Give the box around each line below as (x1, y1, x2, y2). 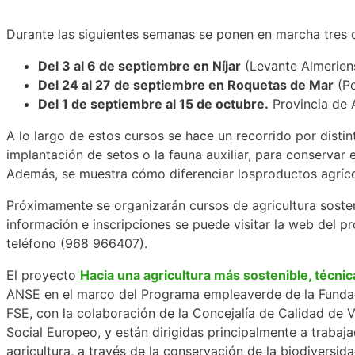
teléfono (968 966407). (6, 235, 147, 251)
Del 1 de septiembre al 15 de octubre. (38, 95, 269, 112)
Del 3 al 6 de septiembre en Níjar (38, 57, 241, 74)
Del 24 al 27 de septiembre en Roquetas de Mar (38, 76, 334, 93)
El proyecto (6, 266, 80, 283)
